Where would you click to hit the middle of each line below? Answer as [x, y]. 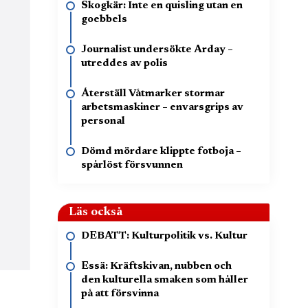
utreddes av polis [124, 64]
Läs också [96, 212]
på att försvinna [120, 294]
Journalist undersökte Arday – [157, 50]
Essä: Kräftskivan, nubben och [156, 266]
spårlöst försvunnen [132, 165]
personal [103, 121]
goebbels [104, 20]
